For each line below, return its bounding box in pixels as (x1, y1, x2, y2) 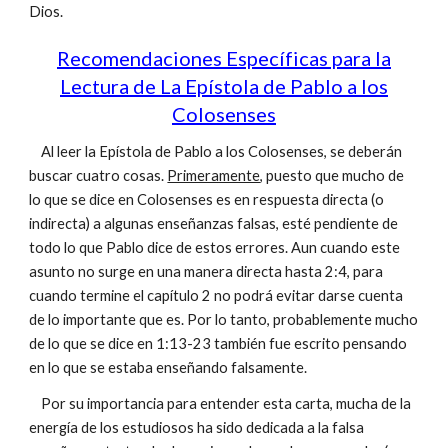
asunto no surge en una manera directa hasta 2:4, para (29, 263, 384, 280)
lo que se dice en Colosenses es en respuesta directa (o (29, 191, 385, 208)
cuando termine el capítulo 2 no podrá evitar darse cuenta (29, 287, 404, 304)
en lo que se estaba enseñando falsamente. (29, 359, 311, 376)
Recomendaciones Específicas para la (57, 46, 391, 70)
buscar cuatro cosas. (29, 167, 168, 184)
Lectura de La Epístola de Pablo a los (60, 74, 388, 98)
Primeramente (167, 167, 261, 184)
